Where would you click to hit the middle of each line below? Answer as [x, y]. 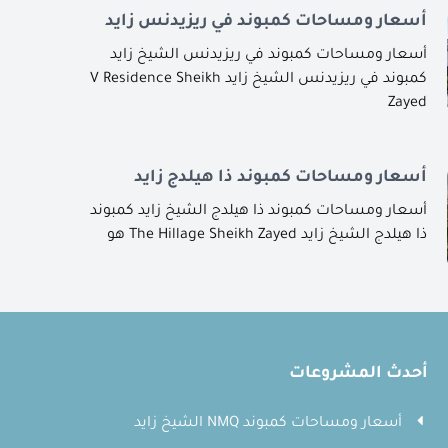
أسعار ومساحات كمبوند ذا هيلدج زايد [280, 177]
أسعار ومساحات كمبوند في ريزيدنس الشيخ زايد [268, 55]
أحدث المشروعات [358, 373]
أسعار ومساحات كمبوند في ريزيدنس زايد [265, 21]
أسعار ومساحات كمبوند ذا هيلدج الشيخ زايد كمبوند [258, 211]
